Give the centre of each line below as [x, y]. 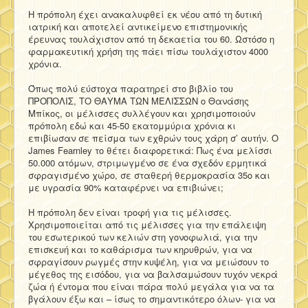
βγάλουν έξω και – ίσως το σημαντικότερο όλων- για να [152, 298]
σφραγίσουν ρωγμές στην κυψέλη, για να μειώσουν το [148, 261]
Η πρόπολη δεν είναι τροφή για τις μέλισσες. [130, 212]
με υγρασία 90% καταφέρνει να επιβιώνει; [126, 187]
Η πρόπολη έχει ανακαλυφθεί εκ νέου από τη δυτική [145, 14]
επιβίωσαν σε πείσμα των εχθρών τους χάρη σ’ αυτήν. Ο [153, 137]
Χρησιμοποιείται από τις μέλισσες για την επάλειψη [147, 224]
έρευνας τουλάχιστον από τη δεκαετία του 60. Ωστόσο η [151, 38]
